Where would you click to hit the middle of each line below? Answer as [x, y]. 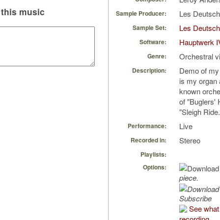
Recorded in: [149, 140]
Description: [149, 70]
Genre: [157, 56]
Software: [153, 42]
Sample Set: [150, 28]
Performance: [147, 126]
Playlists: [153, 154]
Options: [155, 167]
